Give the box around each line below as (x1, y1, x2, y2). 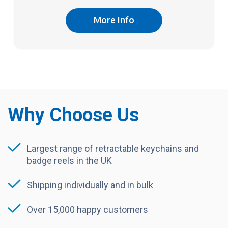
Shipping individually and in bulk (27, 179, 153, 190)
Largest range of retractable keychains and (27, 142, 199, 154)
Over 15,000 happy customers (27, 204, 148, 215)
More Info (94, 14, 134, 25)
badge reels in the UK (27, 155, 112, 166)
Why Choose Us (8, 103, 139, 126)
